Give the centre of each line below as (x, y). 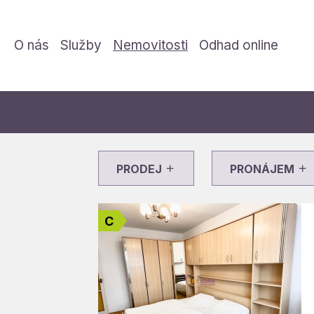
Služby (81, 45)
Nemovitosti (150, 45)
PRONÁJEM (264, 169)
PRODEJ (141, 169)
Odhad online (239, 45)
